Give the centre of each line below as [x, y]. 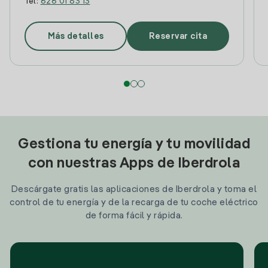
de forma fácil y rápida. [134, 216]
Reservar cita [178, 36]
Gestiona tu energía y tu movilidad [134, 145]
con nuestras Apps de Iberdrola [134, 164]
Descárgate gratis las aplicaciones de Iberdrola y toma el [134, 189]
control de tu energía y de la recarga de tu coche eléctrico [134, 202]
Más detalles [76, 36]
